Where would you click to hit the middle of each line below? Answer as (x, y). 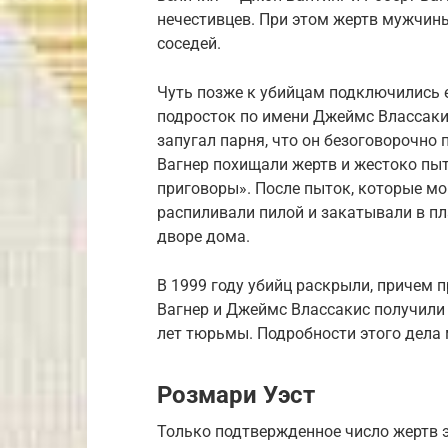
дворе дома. (203, 236)
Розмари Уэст (236, 395)
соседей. (189, 43)
